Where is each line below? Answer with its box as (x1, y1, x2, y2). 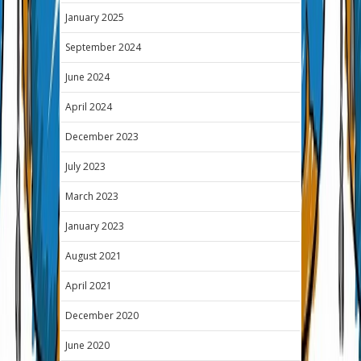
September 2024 (65, 39, 141, 54)
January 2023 (65, 218, 124, 233)
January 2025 (65, 10, 124, 24)
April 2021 (65, 278, 112, 293)
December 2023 (65, 129, 139, 143)
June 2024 (65, 69, 110, 84)
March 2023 (65, 189, 118, 203)
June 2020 (65, 338, 110, 352)
